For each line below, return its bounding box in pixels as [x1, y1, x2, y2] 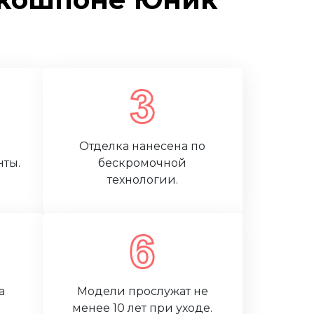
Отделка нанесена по [79, 139, 206, 153]
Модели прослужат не [76, 285, 208, 298]
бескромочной [98, 156, 187, 170]
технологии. [107, 173, 178, 186]
